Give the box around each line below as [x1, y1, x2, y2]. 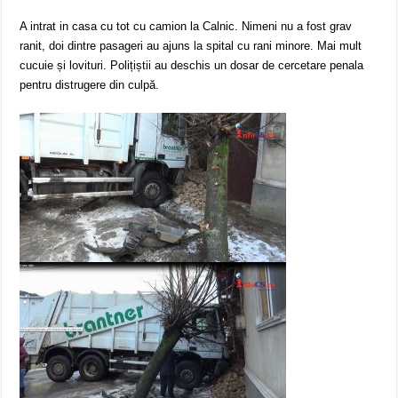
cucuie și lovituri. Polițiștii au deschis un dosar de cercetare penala [20, 59, 364, 73]
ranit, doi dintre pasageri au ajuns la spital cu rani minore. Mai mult [20, 39, 362, 53]
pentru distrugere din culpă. [20, 78, 160, 92]
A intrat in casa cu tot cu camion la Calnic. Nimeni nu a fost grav [20, 20, 353, 34]
